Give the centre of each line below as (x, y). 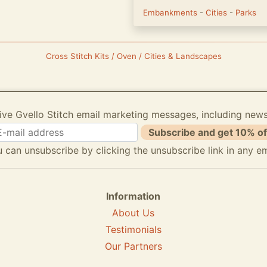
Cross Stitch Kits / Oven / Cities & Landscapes (133, 56)
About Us (133, 213)
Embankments (171, 13)
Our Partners (133, 246)
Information (133, 196)
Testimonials (133, 229)
